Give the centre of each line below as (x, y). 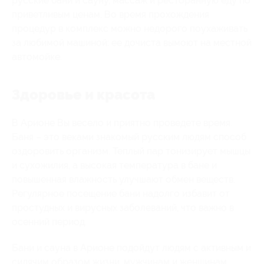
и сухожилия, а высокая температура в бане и (114, 165)
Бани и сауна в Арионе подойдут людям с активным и (131, 247)
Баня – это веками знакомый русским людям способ (129, 137)
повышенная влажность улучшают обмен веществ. (123, 179)
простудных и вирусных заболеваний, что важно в (123, 207)
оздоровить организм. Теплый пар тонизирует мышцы (131, 151)
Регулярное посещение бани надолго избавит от (121, 193)
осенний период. (49, 222)
